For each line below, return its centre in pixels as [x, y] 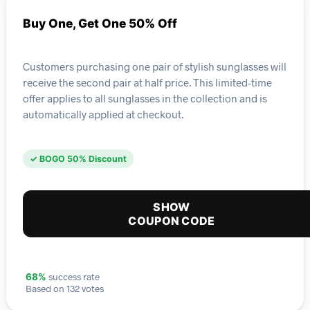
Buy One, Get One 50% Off [100, 24]
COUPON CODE [172, 221]
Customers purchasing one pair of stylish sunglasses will [155, 66]
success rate [73, 277]
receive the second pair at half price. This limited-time [147, 82]
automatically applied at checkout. [103, 114]
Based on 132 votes [65, 289]
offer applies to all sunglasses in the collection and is [145, 98]
